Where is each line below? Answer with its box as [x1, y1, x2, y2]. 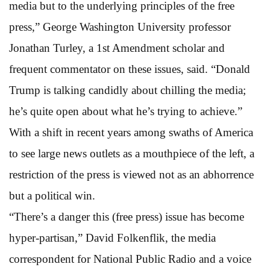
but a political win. [9, 189, 95, 202]
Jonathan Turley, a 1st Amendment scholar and [9, 41, 225, 54]
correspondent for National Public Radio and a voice [9, 252, 251, 265]
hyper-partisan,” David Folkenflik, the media [9, 231, 216, 244]
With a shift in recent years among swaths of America [9, 125, 253, 139]
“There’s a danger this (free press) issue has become [9, 210, 244, 223]
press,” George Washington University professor [9, 20, 231, 33]
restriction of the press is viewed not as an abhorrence [9, 168, 254, 181]
